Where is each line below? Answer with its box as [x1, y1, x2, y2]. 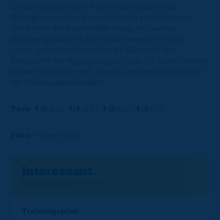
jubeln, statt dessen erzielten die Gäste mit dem [11, 46, 177, 54]
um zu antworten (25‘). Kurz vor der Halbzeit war [11, 2, 176, 11]
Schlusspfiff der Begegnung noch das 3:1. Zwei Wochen [11, 56, 207, 65]
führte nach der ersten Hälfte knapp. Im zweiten [11, 24, 176, 32]
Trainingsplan [22, 207, 80, 216]
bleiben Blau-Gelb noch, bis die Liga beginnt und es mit [11, 67, 203, 76]
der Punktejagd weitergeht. [11, 78, 105, 86]
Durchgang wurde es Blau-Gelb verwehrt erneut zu [11, 35, 187, 43]
